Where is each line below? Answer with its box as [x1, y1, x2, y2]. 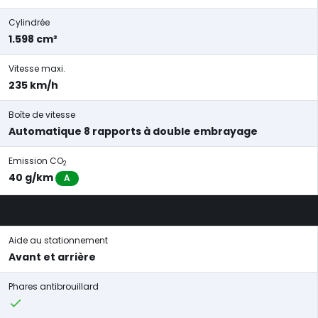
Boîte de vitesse [9, 109, 75, 121]
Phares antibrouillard [9, 280, 99, 292]
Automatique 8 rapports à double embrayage [9, 124, 258, 138]
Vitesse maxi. [9, 62, 65, 75]
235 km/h [9, 78, 58, 92]
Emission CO [9, 155, 63, 167]
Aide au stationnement [9, 234, 108, 246]
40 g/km [9, 170, 55, 185]
